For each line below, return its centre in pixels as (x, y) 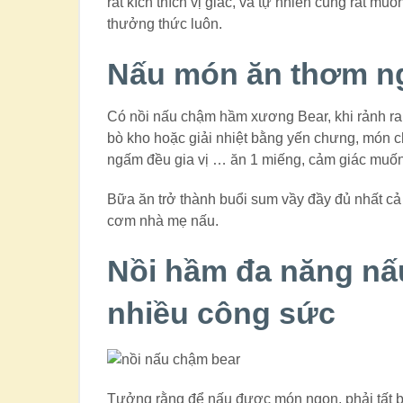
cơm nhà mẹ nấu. (163, 221)
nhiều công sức (222, 313)
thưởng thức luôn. (165, 24)
